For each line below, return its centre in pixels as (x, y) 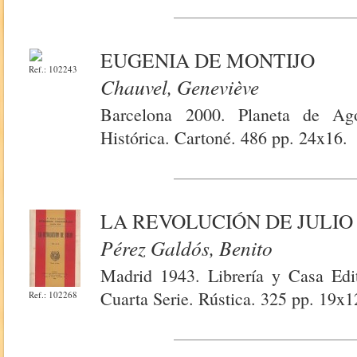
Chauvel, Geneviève (180, 87)
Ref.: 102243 (53, 69)
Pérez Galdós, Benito (187, 248)
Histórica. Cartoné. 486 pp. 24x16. (224, 137)
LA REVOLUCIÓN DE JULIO (227, 221)
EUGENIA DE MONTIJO (208, 60)
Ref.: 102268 (53, 294)
